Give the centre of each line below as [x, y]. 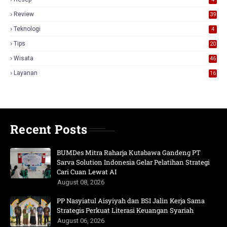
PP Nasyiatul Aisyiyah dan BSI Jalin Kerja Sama [131, 201]
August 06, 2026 [81, 221]
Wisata [24, 58]
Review [24, 14]
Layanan [26, 73]
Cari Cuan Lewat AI [87, 172]
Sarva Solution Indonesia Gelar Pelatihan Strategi [133, 162]
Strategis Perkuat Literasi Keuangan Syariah [125, 210]
